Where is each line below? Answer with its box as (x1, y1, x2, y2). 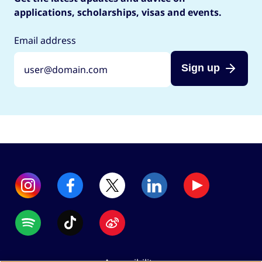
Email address (14, 33, 76, 47)
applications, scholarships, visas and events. (14, 5, 222, 19)
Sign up (181, 62, 220, 74)
